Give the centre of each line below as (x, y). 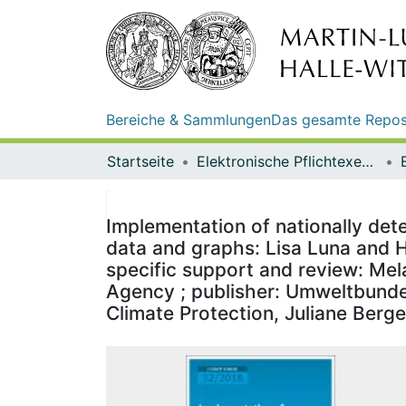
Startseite (140, 161)
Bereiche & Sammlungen (188, 119)
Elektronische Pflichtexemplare (367, 161)
